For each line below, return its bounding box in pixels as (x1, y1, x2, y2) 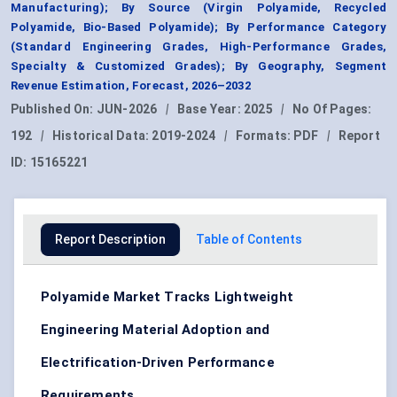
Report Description (55, 232, 166, 247)
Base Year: (176, 102, 245, 117)
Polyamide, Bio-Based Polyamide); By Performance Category (11, 20, 386, 35)
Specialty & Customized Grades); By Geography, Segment (11, 59, 386, 74)
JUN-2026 (96, 102, 158, 117)
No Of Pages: (292, 102, 372, 117)
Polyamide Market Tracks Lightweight (41, 289, 293, 306)
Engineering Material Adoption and (41, 322, 270, 339)
